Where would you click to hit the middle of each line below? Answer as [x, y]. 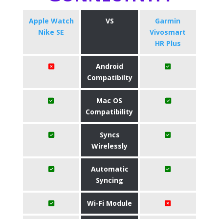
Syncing [109, 180]
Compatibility [109, 112]
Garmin [168, 21]
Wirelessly [109, 146]
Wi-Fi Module [109, 203]
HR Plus [168, 43]
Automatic [109, 169]
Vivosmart [168, 32]
